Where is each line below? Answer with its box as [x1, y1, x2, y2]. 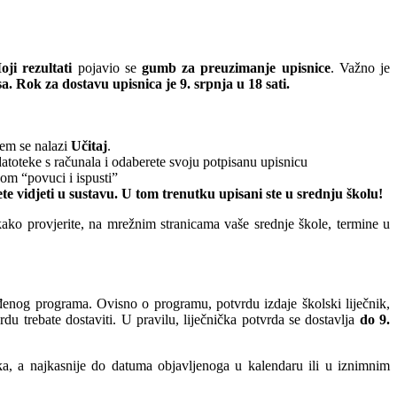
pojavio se [72, 59, 142, 75]
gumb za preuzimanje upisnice [141, 59, 331, 75]
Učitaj [71, 137, 107, 153]
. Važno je [330, 59, 391, 75]
